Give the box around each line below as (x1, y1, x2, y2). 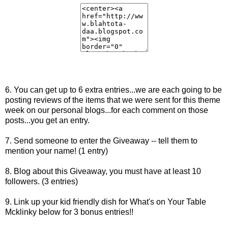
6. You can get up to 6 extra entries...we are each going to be (5, 85, 222, 94)
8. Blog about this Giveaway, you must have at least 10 (5, 166, 201, 176)
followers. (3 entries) (5, 177, 78, 186)
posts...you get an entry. (5, 116, 90, 125)
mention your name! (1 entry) (5, 146, 108, 155)
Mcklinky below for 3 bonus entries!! (5, 207, 133, 216)
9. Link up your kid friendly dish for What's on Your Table (5, 197, 206, 206)
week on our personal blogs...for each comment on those (5, 105, 208, 115)
